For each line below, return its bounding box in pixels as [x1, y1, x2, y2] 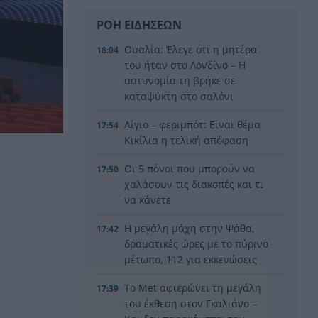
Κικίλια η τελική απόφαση [124, 133, 249, 147]
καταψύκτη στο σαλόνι [124, 89, 234, 103]
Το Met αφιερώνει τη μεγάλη [124, 280, 262, 295]
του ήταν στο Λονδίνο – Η [124, 57, 246, 72]
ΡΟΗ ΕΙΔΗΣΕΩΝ [97, 16, 182, 33]
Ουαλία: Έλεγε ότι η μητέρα [124, 42, 258, 56]
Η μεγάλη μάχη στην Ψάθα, [124, 221, 256, 235]
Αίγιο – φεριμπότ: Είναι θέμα [124, 117, 261, 131]
